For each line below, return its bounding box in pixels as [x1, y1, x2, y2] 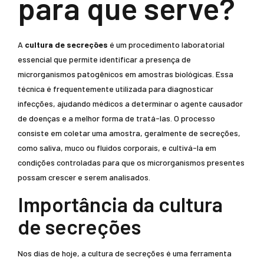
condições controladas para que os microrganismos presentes [18, 157, 245, 167]
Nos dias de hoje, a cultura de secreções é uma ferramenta [18, 248, 232, 258]
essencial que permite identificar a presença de [18, 54, 191, 64]
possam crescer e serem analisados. [18, 172, 150, 182]
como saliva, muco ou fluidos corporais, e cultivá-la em [18, 143, 216, 153]
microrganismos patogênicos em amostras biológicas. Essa [18, 69, 233, 79]
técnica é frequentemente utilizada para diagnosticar [18, 84, 213, 94]
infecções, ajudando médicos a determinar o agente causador [18, 98, 243, 108]
